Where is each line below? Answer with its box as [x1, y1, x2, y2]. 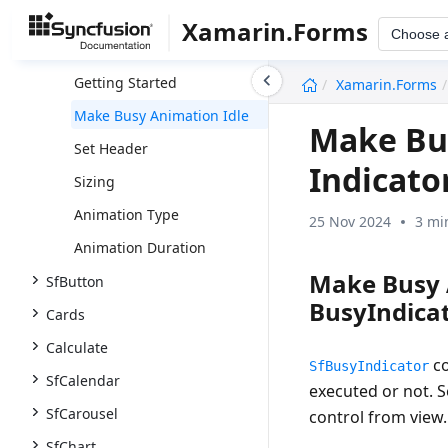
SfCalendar [46, 371, 120, 390]
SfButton [46, 272, 104, 291]
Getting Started [74, 73, 177, 92]
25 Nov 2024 [309, 211, 392, 231]
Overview [74, 40, 136, 59]
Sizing [74, 172, 115, 191]
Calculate [46, 338, 108, 357]
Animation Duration [74, 238, 206, 257]
